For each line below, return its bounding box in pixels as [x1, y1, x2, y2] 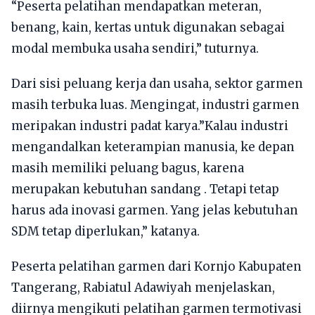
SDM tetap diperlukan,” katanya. [11, 223, 200, 239]
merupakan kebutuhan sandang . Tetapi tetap [11, 181, 279, 197]
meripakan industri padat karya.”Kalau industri [11, 117, 288, 134]
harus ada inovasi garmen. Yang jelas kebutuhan [11, 202, 298, 218]
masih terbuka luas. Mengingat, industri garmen [11, 96, 300, 112]
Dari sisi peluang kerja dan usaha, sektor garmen [11, 75, 303, 91]
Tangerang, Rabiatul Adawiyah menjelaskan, [11, 279, 275, 295]
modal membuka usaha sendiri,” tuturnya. [11, 40, 259, 56]
